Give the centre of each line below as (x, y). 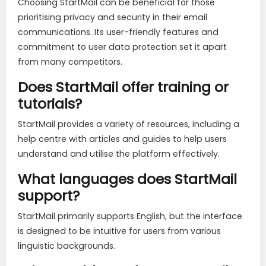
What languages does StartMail (127, 179)
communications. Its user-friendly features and (118, 32)
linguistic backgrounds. (66, 246)
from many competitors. (70, 62)
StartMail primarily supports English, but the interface (130, 216)
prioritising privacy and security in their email (113, 18)
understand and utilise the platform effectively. (119, 154)
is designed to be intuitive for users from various (119, 231)
